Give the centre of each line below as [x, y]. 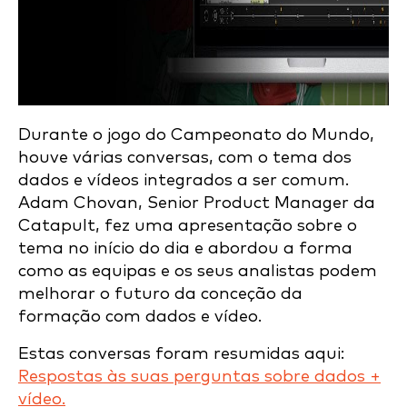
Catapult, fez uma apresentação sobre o [188, 226]
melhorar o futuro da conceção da [160, 294]
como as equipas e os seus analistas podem [198, 271]
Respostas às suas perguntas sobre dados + [199, 377]
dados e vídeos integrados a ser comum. [184, 180]
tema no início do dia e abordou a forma [185, 248]
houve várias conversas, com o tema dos [185, 158]
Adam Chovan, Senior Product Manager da [197, 203]
